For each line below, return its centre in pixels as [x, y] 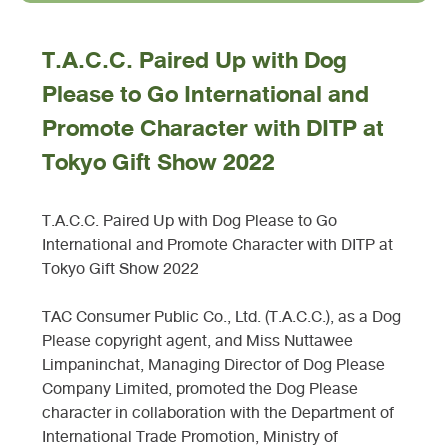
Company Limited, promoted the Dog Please [200, 388]
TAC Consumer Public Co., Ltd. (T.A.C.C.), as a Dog [222, 316]
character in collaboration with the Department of [218, 412]
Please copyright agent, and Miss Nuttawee [198, 340]
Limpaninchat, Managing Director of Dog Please [214, 364]
